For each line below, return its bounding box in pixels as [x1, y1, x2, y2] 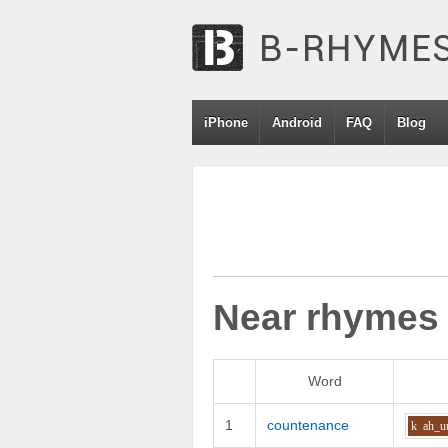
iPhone [203, 115, 248, 130]
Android [272, 115, 323, 130]
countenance [267, 416, 350, 433]
